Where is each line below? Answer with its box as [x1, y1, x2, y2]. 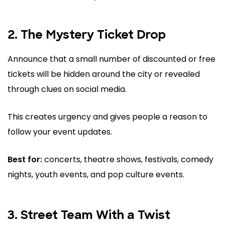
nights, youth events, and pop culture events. [8, 169, 184, 181]
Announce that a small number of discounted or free [8, 53, 215, 65]
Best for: [8, 154, 42, 166]
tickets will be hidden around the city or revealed [8, 68, 200, 80]
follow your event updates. [8, 126, 112, 138]
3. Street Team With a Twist [8, 210, 170, 222]
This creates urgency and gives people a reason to [8, 111, 207, 123]
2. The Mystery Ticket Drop [8, 30, 166, 42]
